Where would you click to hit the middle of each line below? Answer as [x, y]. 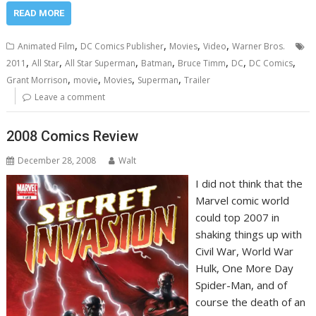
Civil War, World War [244, 251]
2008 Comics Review [73, 136]
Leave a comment [70, 97]
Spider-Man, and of [241, 285]
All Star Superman [101, 63]
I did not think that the [249, 183]
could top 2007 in [237, 217]
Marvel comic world [242, 200]
